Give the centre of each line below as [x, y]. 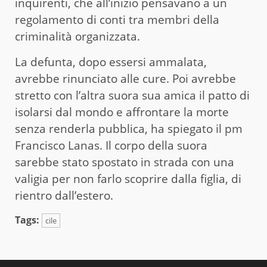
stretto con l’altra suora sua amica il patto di [132, 96]
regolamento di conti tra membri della [117, 20]
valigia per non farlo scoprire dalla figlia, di [128, 179]
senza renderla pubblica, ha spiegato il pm [129, 129]
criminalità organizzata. [77, 37]
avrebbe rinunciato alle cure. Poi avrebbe [125, 79]
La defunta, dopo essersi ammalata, [111, 62]
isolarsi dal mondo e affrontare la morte [122, 112]
